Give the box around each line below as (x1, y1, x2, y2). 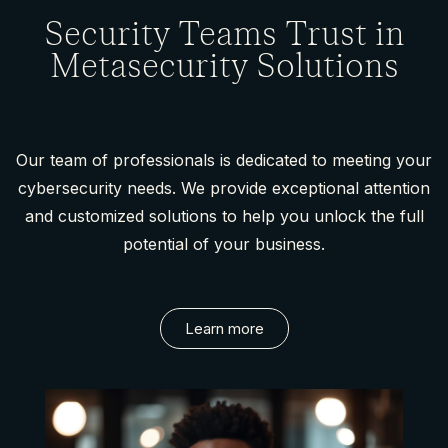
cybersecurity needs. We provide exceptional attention (18, 177, 430, 198)
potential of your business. (123, 233, 325, 254)
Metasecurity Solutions (49, 45, 399, 87)
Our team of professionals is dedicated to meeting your (16, 149, 432, 170)
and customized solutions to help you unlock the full (24, 205, 424, 226)
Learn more (184, 318, 264, 338)
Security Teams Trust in (43, 13, 405, 55)
